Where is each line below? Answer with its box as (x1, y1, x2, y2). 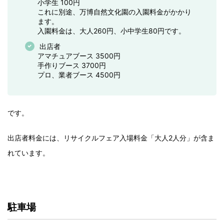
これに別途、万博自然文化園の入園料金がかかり (37, 7, 191, 16)
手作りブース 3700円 (37, 61, 106, 70)
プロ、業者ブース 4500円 (37, 70, 120, 79)
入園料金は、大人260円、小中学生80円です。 (37, 26, 185, 35)
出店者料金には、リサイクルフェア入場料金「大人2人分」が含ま (7, 133, 214, 142)
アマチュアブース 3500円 (37, 51, 120, 60)
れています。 (7, 148, 49, 157)
